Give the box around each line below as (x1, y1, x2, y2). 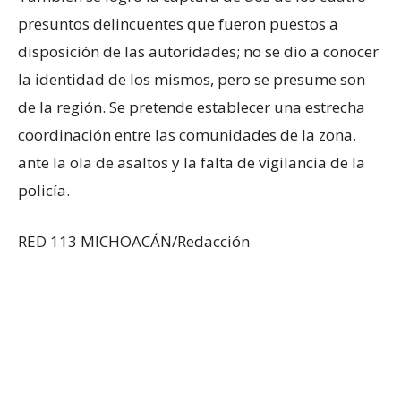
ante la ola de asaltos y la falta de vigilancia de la (18, 151, 365, 173)
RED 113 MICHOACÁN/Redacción (18, 230, 250, 252)
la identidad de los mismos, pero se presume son (18, 68, 365, 90)
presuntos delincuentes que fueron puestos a (18, 13, 338, 34)
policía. (18, 179, 70, 200)
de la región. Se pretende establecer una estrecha (18, 96, 365, 117)
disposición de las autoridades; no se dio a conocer (18, 40, 379, 62)
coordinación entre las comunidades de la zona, (18, 124, 356, 145)
